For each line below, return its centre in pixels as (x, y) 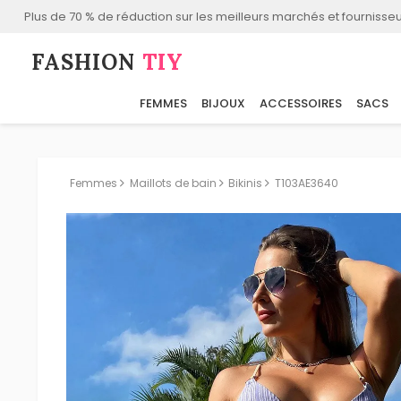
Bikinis (246, 183)
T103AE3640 (307, 183)
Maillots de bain (173, 183)
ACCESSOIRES (301, 104)
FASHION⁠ (87, 63)
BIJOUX (223, 104)
